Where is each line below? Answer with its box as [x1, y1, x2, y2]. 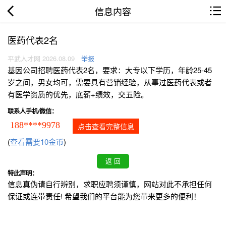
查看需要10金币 [10, 136, 64, 147]
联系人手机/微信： [8, 106, 58, 116]
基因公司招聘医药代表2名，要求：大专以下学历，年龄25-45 [8, 65, 212, 76]
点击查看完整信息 [78, 121, 134, 132]
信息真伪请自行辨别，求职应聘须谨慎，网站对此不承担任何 [8, 179, 212, 190]
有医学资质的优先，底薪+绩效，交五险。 [8, 89, 148, 100]
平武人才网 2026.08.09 [8, 53, 75, 64]
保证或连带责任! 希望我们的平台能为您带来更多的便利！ [8, 191, 201, 202]
